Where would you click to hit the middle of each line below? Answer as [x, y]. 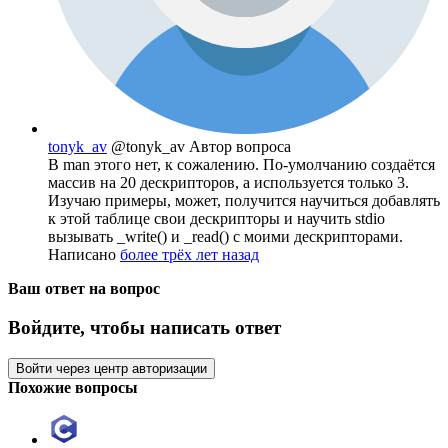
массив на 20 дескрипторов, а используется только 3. [228, 183]
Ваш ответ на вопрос [84, 289]
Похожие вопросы [73, 387]
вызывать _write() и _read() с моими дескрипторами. [225, 237]
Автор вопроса [240, 147]
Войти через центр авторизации [111, 368]
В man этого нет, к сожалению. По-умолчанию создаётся [241, 165]
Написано [84, 255]
